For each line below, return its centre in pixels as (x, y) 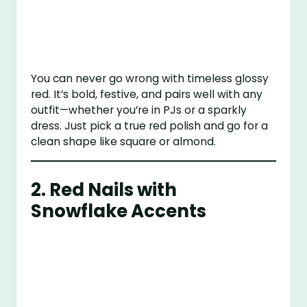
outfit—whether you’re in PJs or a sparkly (139, 110)
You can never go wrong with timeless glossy (150, 79)
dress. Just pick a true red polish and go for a (150, 126)
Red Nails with (113, 189)
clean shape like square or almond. (124, 142)
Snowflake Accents (119, 211)
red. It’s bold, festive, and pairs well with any (147, 95)
